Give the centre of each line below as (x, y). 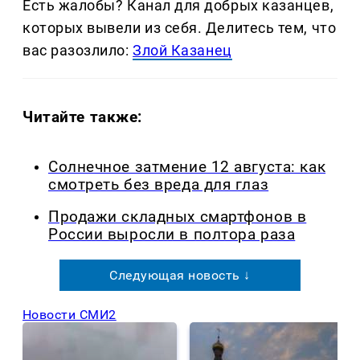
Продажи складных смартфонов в (178, 217)
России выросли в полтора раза (172, 235)
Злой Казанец (182, 50)
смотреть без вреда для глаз (159, 184)
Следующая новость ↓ (180, 276)
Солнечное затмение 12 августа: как (187, 167)
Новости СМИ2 (70, 315)
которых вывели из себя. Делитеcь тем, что (180, 27)
